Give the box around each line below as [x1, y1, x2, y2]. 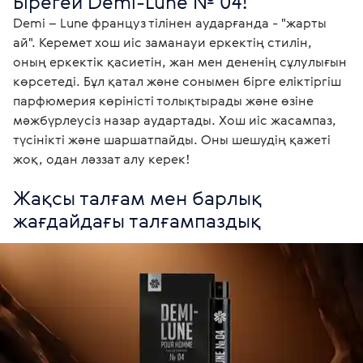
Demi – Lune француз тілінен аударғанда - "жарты [13, 14, 330, 32]
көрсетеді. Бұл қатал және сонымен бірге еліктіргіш [13, 72, 344, 90]
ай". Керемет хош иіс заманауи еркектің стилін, [13, 33, 315, 51]
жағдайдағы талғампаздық [13, 207, 261, 233]
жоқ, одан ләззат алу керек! [13, 150, 190, 168]
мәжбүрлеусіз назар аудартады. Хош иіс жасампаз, [13, 111, 340, 129]
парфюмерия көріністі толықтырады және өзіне [13, 92, 317, 109]
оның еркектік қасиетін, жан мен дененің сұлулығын [13, 53, 350, 70]
